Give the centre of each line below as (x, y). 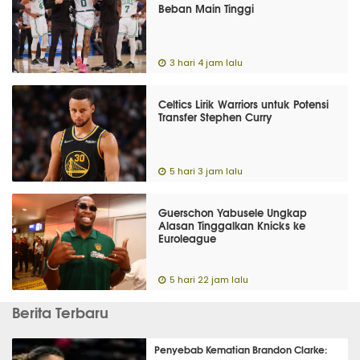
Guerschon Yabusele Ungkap (233, 212)
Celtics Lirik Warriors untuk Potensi (244, 104)
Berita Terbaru (60, 312)
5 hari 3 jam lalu (207, 172)
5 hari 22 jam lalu (209, 280)
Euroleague (188, 238)
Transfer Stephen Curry (216, 117)
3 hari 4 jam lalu (207, 63)
